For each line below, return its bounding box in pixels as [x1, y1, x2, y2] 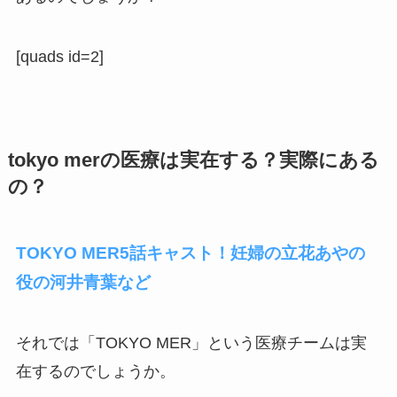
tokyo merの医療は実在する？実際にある [7, 150, 379, 171]
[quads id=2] [15, 47, 104, 66]
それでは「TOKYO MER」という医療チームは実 [15, 333, 367, 352]
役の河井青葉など [15, 273, 151, 292]
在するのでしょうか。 [15, 362, 175, 380]
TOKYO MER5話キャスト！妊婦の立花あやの [15, 244, 365, 262]
